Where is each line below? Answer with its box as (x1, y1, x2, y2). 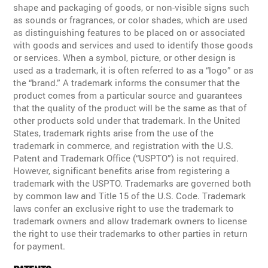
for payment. (13, 239, 66, 252)
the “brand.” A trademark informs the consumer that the (13, 76, 240, 89)
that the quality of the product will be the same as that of (13, 101, 247, 114)
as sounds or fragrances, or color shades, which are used (13, 13, 248, 26)
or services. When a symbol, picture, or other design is (13, 51, 236, 63)
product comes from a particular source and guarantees (13, 89, 243, 101)
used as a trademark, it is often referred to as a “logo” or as (13, 63, 254, 76)
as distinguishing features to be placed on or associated (13, 26, 246, 38)
